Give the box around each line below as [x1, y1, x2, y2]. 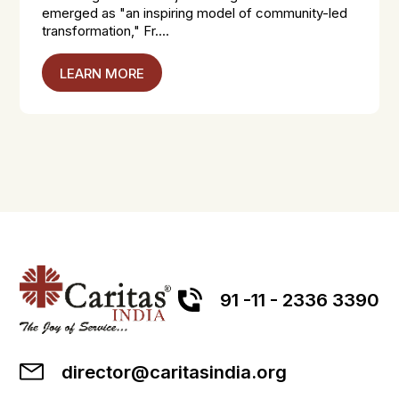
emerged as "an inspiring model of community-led [42, 4, 348, 21]
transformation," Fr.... [42, 22, 170, 39]
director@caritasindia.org [61, 361, 288, 384]
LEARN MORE [60, 64, 145, 82]
